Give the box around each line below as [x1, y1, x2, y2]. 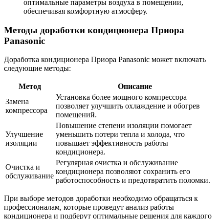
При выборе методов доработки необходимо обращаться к [4, 194, 198, 203]
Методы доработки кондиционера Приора [4, 24, 184, 35]
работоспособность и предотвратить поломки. [56, 176, 210, 185]
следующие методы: [4, 64, 71, 73]
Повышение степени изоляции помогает [56, 121, 192, 130]
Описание [117, 82, 152, 91]
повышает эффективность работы [56, 139, 168, 148]
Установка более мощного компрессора [56, 93, 187, 102]
